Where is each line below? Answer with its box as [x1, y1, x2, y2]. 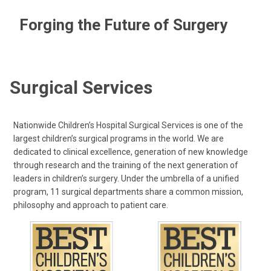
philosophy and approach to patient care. [13, 200, 168, 210]
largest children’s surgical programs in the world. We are [13, 134, 224, 143]
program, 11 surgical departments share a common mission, [13, 187, 243, 197]
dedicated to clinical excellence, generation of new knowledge [13, 147, 248, 157]
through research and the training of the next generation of [13, 160, 238, 170]
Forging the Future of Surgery [19, 16, 227, 34]
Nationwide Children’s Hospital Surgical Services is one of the [13, 120, 243, 130]
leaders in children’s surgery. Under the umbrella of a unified [13, 174, 239, 183]
